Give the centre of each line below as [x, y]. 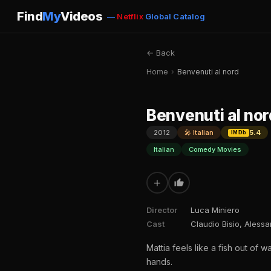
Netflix [130, 16]
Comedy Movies [215, 149]
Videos [81, 16]
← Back [161, 53]
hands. [159, 262]
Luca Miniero [215, 210]
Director [162, 210]
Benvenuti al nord [208, 72]
